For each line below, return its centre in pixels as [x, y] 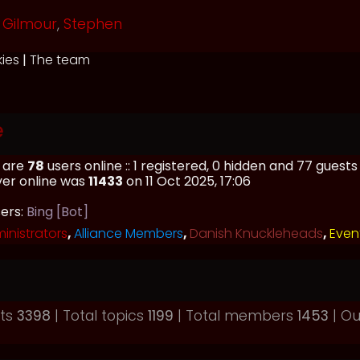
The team [60, 60]
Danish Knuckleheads [256, 233]
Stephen [93, 24]
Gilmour [30, 24]
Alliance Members [129, 233]
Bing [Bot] [57, 212]
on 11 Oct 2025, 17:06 [187, 181]
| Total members [235, 316]
